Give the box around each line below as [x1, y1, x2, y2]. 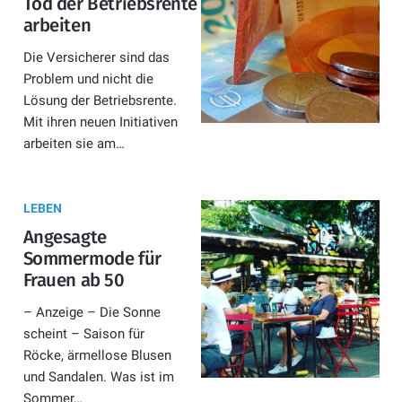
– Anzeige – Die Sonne [22, 303, 161, 320]
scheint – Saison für [22, 325, 144, 342]
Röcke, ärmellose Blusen [22, 346, 171, 363]
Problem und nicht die [22, 70, 153, 87]
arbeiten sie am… [22, 135, 125, 152]
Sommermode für [22, 247, 162, 269]
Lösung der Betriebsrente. [22, 92, 177, 109]
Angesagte [22, 225, 107, 248]
